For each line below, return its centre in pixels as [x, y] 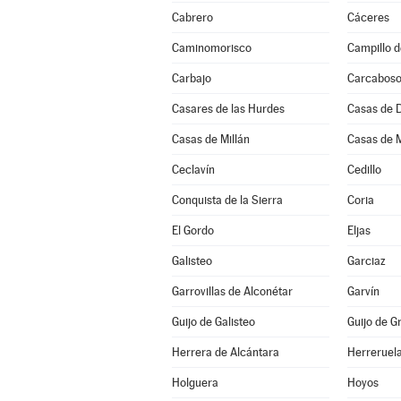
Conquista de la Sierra [227, 200]
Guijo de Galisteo [213, 322]
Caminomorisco [211, 48]
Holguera [195, 383]
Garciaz [366, 261]
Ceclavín [193, 170]
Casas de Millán [210, 139]
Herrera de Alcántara [225, 352]
